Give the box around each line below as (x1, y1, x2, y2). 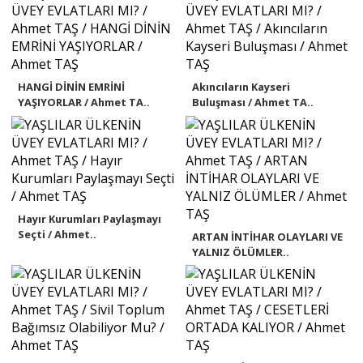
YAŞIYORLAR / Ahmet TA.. (18, 94, 151, 109)
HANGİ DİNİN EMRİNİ (18, 79, 126, 94)
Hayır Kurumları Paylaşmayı (18, 211, 162, 226)
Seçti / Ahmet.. (18, 226, 97, 241)
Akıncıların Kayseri (191, 79, 290, 94)
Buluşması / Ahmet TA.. (191, 94, 314, 109)
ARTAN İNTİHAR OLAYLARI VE (191, 228, 343, 244)
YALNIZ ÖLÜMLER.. (191, 244, 289, 259)
